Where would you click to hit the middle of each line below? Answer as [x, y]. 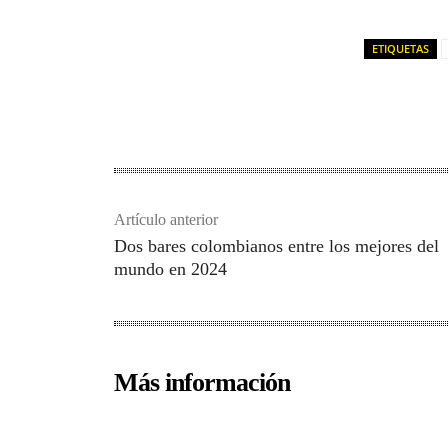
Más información [202, 382]
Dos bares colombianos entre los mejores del [276, 245]
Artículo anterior [166, 219]
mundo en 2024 [170, 268]
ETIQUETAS [400, 48]
